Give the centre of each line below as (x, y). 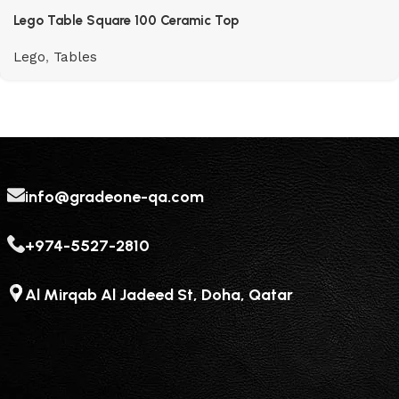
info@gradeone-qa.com (115, 197)
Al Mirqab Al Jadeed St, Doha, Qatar (159, 295)
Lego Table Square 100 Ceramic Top (126, 21)
